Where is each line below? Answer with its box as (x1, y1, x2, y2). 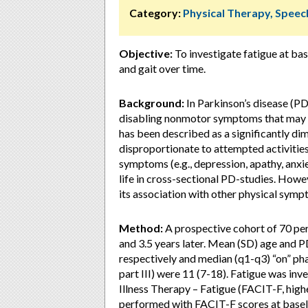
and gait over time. (119, 62, 206, 75)
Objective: (119, 47, 173, 60)
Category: (129, 6, 181, 19)
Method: (119, 221, 163, 234)
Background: (119, 96, 184, 109)
